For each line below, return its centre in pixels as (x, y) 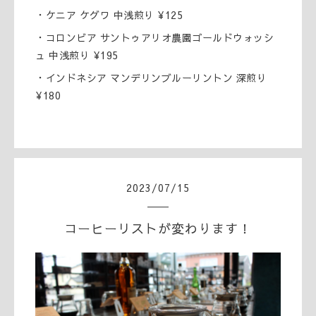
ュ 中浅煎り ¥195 (77, 55)
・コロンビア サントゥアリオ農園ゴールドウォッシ (154, 37)
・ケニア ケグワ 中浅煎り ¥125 (109, 15)
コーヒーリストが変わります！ (158, 228)
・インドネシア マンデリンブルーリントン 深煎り (151, 78)
